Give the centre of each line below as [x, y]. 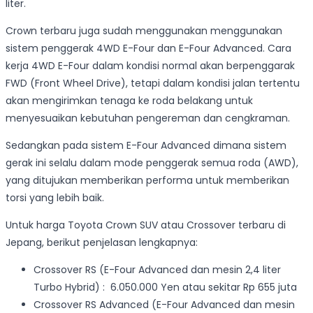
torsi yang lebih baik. [55, 198]
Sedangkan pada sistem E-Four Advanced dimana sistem [146, 146]
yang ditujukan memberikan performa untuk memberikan [147, 181]
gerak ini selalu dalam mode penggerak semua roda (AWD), [152, 163]
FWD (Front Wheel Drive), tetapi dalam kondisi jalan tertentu [153, 83]
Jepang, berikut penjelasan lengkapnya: [102, 243]
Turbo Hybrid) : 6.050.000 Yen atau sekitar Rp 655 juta [165, 287]
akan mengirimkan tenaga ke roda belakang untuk [129, 101]
